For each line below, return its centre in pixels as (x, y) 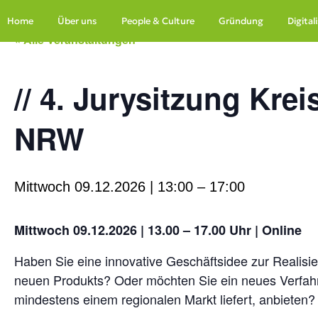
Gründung (241, 21)
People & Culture (158, 21)
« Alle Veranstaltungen (75, 39)
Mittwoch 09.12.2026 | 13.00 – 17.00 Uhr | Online (158, 230)
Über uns (77, 21)
